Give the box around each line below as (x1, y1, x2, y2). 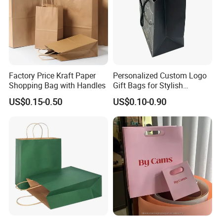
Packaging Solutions (112, 89, 185, 101)
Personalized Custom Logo (112, 70, 207, 81)
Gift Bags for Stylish (112, 79, 183, 91)
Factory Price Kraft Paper (9, 70, 96, 81)
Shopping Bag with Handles (9, 79, 106, 91)
